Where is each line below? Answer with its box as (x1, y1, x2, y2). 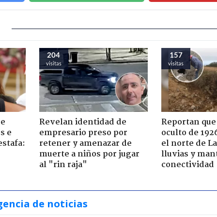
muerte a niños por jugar (39, 147, 139, 161)
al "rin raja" (39, 158, 87, 171)
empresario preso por (39, 126, 127, 139)
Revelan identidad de (39, 115, 126, 129)
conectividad (161, 158, 214, 171)
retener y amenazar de (39, 137, 132, 150)
